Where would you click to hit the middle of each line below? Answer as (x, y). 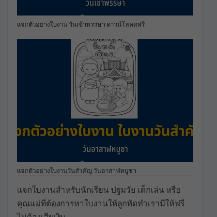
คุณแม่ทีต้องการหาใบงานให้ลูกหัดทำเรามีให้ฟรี (101, 203)
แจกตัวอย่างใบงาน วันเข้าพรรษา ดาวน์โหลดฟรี (81, 24)
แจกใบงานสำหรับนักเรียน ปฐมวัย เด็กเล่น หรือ (99, 190)
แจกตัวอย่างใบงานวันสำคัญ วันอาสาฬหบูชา (77, 170)
